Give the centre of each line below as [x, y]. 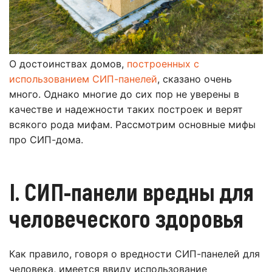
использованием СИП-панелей [83, 79]
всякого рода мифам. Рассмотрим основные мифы [132, 125]
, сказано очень [195, 79]
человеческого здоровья [126, 218]
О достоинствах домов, [68, 64]
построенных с [163, 64]
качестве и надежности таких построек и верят [126, 110]
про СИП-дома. [46, 140]
